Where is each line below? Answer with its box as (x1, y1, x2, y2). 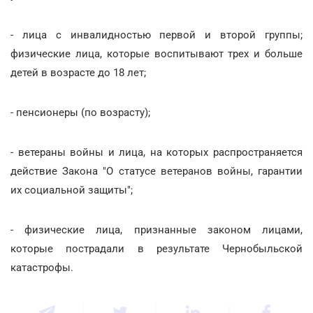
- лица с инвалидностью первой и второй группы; (10, 28, 303, 41)
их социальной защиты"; (10, 183, 133, 196)
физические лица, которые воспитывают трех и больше (10, 47, 303, 60)
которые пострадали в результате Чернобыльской (10, 242, 303, 255)
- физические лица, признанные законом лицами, (10, 223, 303, 236)
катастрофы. (10, 261, 73, 274)
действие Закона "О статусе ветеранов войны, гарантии (10, 164, 303, 177)
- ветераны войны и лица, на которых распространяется (10, 145, 303, 159)
